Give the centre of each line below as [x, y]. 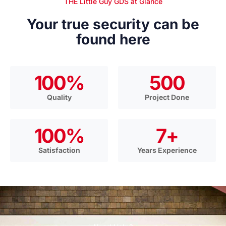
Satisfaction [59, 150]
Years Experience [167, 150]
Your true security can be [113, 24]
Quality [59, 97]
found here [113, 40]
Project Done [167, 97]
